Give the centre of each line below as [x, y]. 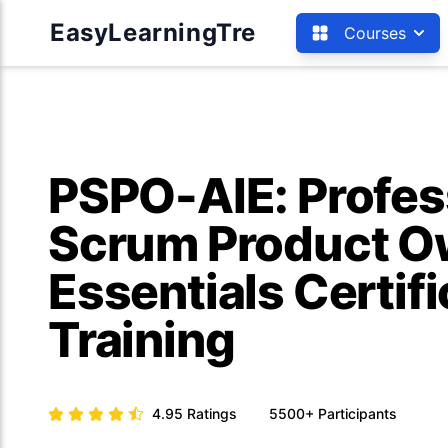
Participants [357, 413]
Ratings [212, 413]
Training [141, 339]
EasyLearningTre [153, 32]
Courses [375, 33]
